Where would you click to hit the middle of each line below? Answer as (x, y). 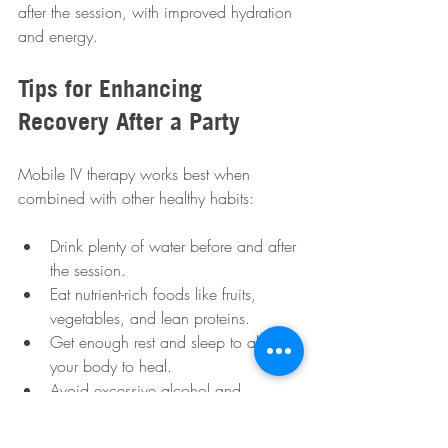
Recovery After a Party (129, 121)
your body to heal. (111, 366)
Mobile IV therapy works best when (136, 174)
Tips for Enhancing (113, 88)
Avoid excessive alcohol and (148, 390)
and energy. (58, 36)
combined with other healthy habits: (136, 198)
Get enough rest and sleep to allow (169, 342)
